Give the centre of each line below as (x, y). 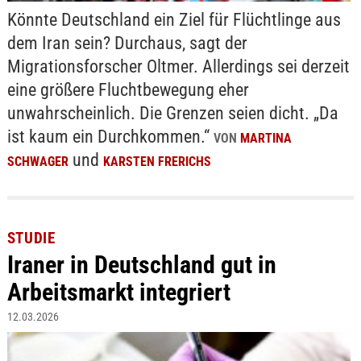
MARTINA (266, 138)
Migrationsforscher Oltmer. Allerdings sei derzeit (178, 66)
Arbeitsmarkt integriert (118, 292)
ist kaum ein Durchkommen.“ (110, 136)
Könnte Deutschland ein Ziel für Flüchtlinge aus (174, 19)
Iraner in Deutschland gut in (141, 264)
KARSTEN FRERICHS (157, 161)
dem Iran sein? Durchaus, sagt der (127, 43)
